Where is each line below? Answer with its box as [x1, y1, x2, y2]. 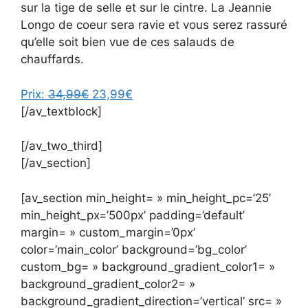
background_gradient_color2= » [21, 276, 195, 291]
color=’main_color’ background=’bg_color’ [21, 242, 247, 256]
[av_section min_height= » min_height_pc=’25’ [21, 190, 271, 205]
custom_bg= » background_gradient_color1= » [21, 259, 275, 274]
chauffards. [21, 52, 84, 67]
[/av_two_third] [21, 139, 102, 153]
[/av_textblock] [21, 104, 102, 118]
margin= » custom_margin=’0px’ [21, 225, 195, 239]
